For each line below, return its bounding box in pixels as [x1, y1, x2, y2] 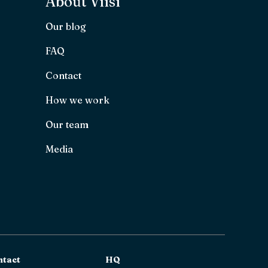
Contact [45, 69, 81, 81]
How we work [45, 94, 109, 106]
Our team [45, 118, 89, 130]
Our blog [45, 20, 86, 32]
